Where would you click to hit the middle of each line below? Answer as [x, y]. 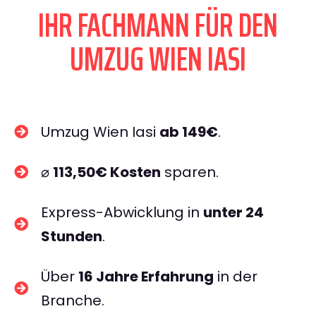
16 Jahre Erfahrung [146, 276]
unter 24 [233, 212]
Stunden [72, 236]
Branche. [73, 300]
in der [236, 276]
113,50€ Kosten [107, 172]
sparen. [190, 172]
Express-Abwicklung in [122, 212]
